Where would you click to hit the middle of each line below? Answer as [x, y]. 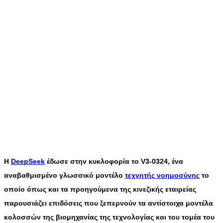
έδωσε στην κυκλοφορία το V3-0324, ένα [114, 162]
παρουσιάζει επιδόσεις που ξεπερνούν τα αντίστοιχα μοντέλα [109, 203]
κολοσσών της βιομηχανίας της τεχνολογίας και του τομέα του [109, 217]
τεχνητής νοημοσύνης [162, 175]
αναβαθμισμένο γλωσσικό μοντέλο [64, 175]
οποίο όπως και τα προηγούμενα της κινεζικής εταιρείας [100, 189]
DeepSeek [28, 162]
